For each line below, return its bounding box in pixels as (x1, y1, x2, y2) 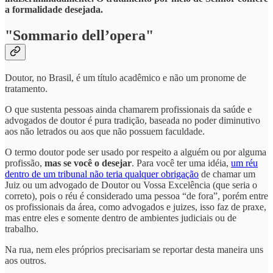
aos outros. (5, 255, 46, 266)
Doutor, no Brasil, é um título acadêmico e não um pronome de (5, 73, 246, 83)
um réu (231, 158, 258, 169)
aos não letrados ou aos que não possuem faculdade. (5, 126, 205, 137)
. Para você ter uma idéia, (132, 158, 231, 169)
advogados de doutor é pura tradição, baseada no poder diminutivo (5, 115, 260, 126)
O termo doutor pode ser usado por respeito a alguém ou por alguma (5, 147, 266, 158)
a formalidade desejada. (5, 4, 103, 15)
